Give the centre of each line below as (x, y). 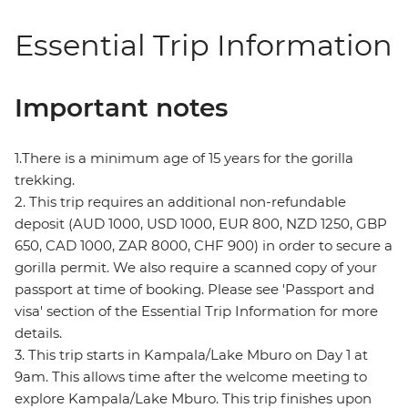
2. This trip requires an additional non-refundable (180, 202)
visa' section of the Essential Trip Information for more (196, 311)
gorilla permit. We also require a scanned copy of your (196, 268)
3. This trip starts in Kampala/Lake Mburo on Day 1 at (191, 355)
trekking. (45, 180)
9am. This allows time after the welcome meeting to (191, 377)
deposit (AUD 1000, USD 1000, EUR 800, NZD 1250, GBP (201, 224)
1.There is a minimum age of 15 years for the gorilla (184, 158)
